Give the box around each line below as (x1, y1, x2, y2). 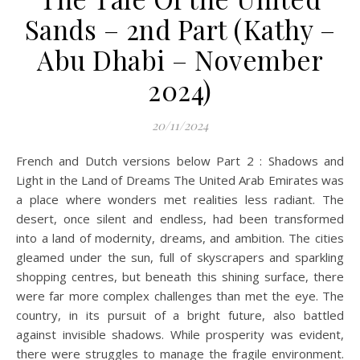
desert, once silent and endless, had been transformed (16, 211, 344, 227)
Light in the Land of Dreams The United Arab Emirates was (16, 172, 344, 189)
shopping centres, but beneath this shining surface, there (16, 268, 344, 285)
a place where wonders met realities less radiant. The (16, 191, 344, 208)
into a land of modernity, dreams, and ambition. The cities (16, 230, 344, 247)
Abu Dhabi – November (37, 42, 323, 78)
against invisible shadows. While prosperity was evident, (16, 326, 344, 343)
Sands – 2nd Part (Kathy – (24, 11, 336, 47)
